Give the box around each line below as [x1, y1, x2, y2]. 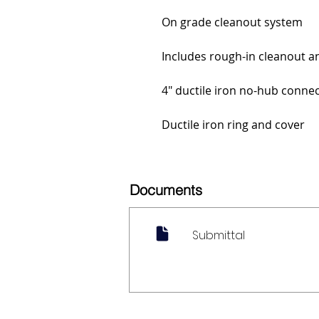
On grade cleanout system [162, 14, 303, 31]
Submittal [192, 227, 245, 244]
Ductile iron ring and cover [162, 117, 305, 133]
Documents [130, 181, 202, 199]
